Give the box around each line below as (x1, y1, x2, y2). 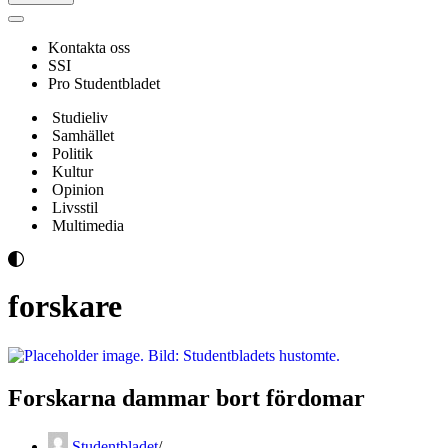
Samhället (52, 127, 114, 144)
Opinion (52, 181, 104, 198)
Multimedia (52, 217, 124, 234)
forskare (8, 288, 122, 325)
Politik (52, 145, 93, 162)
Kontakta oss (48, 39, 134, 56)
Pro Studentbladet (48, 75, 160, 92)
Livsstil (52, 199, 98, 216)
